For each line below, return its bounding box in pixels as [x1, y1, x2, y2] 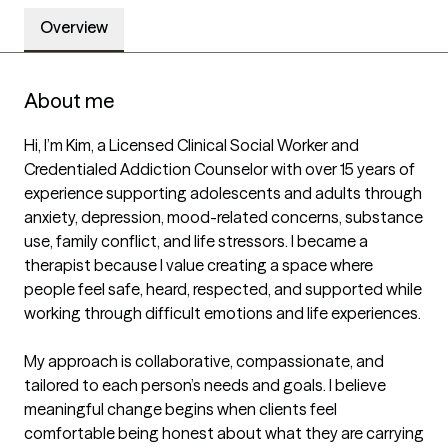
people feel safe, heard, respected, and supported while [24, 279, 422, 300]
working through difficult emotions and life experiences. [24, 303, 421, 324]
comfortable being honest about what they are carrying [24, 423, 424, 444]
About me [24, 88, 114, 114]
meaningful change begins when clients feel [24, 399, 337, 420]
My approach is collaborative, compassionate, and [24, 351, 384, 372]
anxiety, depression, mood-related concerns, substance [24, 207, 423, 228]
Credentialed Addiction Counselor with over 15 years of [24, 159, 415, 180]
